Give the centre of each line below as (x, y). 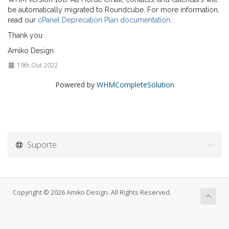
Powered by (76, 85)
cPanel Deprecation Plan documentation (104, 20)
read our (23, 20)
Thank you (25, 35)
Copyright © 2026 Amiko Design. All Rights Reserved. (92, 192)
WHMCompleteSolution (135, 85)
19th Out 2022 (36, 65)
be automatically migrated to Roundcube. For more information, (113, 10)
